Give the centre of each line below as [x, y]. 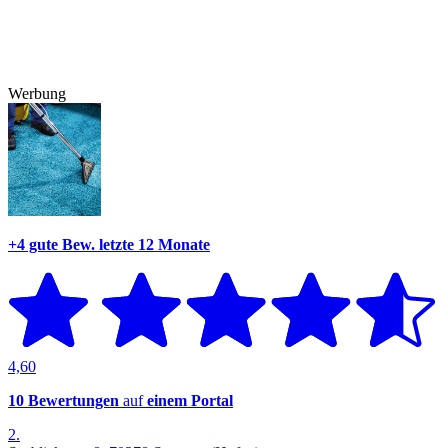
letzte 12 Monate [154, 244]
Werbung [37, 94]
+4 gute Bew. [51, 244]
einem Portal [190, 401]
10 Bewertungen [63, 401]
